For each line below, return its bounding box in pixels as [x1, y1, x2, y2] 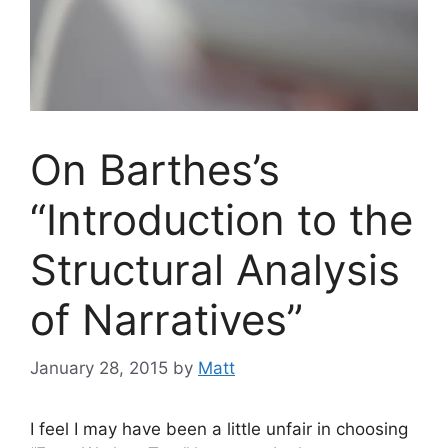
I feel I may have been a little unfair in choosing [30, 419, 408, 440]
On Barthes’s [30, 143, 280, 195]
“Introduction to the [30, 193, 413, 245]
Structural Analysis [30, 243, 400, 295]
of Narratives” [30, 293, 303, 345]
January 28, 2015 [30, 358, 168, 379]
